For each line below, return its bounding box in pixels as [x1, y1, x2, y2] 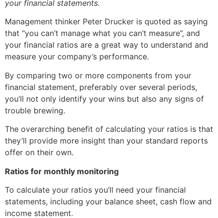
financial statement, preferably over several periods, [5, 82, 197, 92]
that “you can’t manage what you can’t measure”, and [5, 28, 200, 38]
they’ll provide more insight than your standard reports [5, 136, 208, 146]
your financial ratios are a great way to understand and [5, 40, 208, 50]
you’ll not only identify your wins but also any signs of [5, 93, 204, 104]
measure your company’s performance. [5, 52, 149, 62]
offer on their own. [5, 147, 73, 158]
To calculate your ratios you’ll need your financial [5, 184, 186, 195]
